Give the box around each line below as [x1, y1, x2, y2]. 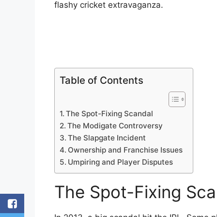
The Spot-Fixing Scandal [66, 108, 154, 118]
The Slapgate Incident [68, 133, 146, 142]
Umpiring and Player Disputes [68, 157, 173, 167]
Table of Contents [60, 74, 143, 86]
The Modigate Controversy [67, 121, 163, 130]
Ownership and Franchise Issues [68, 145, 183, 155]
